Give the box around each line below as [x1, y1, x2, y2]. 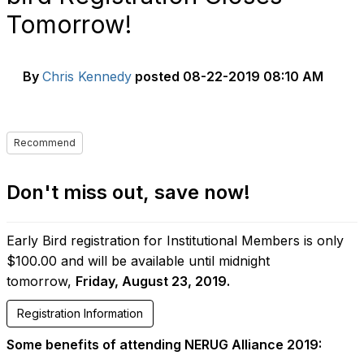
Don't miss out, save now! [6, 180, 250, 204]
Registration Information [17, 306, 143, 320]
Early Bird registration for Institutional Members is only [6, 232, 344, 249]
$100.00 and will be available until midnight [6, 253, 270, 269]
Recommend [14, 136, 76, 149]
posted [135, 68, 180, 84]
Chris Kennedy [42, 68, 132, 84]
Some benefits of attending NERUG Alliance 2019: [6, 336, 325, 353]
